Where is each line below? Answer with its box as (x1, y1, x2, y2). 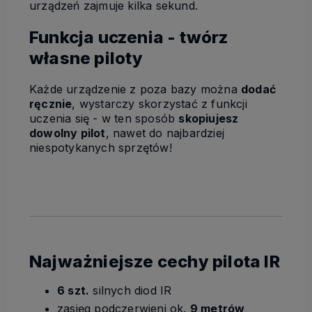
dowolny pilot (29, 126, 106, 141)
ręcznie (29, 97, 72, 111)
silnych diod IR (89, 283, 172, 298)
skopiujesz (178, 111, 239, 126)
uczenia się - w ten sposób (29, 111, 179, 126)
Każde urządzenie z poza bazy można (29, 82, 242, 97)
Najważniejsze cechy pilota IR (29, 251, 280, 272)
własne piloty (29, 47, 143, 68)
